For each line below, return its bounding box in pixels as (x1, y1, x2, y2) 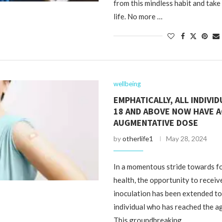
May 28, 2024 (166, 134, 208, 143)
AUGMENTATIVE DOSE (113, 117, 199, 128)
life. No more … (113, 12, 163, 21)
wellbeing (113, 80, 141, 88)
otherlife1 (122, 134, 154, 143)
